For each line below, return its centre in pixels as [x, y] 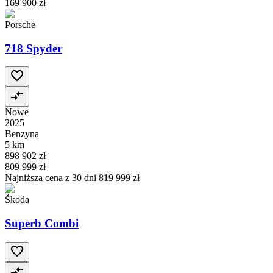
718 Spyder [34, 48]
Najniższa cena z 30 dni [52, 178]
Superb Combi [42, 224]
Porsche [20, 24]
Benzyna [22, 134]
